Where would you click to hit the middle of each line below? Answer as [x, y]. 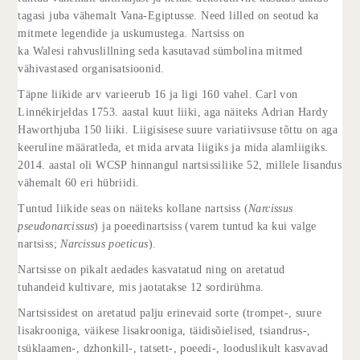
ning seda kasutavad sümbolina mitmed [208, 51]
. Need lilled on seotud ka [256, 15]
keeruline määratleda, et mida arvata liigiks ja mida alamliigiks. [173, 147]
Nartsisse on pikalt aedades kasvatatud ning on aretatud [151, 269]
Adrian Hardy [295, 112]
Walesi [49, 51]
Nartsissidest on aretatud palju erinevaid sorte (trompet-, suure [170, 313]
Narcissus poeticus [104, 243]
